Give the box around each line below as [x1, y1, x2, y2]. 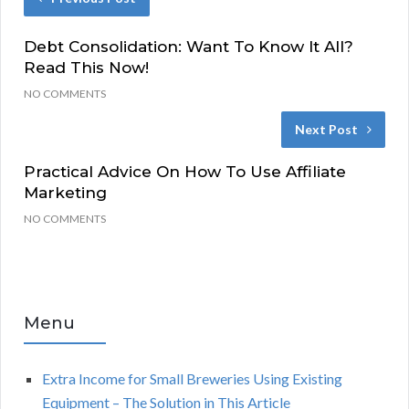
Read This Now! [24, 58, 149, 78]
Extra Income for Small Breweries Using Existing [42, 370, 342, 388]
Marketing [24, 184, 107, 203]
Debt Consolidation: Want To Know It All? [24, 37, 353, 57]
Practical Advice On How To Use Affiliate [24, 163, 346, 182]
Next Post [295, 121, 358, 138]
